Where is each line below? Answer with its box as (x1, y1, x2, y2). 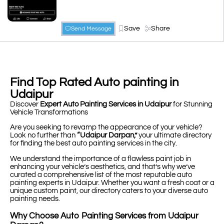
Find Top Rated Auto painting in (10, 75, 179, 88)
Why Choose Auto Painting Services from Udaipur (10, 211, 198, 220)
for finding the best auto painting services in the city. (10, 139, 177, 147)
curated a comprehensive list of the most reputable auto (10, 170, 192, 178)
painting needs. (10, 194, 60, 202)
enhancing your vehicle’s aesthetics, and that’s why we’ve (10, 162, 195, 170)
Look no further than (10, 131, 77, 139)
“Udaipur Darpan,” (77, 131, 137, 139)
